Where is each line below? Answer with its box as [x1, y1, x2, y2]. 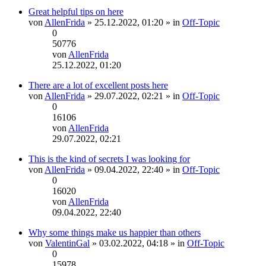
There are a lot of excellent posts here [28, 80, 168, 90]
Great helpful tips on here [28, 6, 123, 17]
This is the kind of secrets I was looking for [28, 153, 190, 164]
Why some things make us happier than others [28, 227, 201, 237]
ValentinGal [45, 237, 90, 248]
